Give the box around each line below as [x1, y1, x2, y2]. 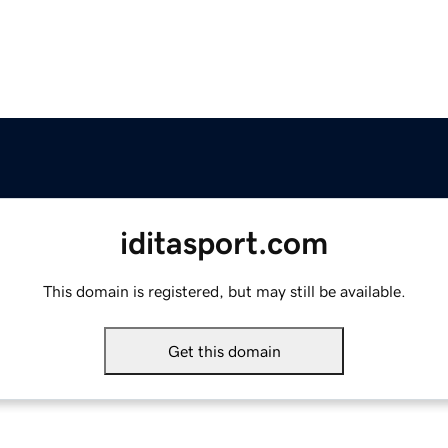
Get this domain [167, 343, 281, 360]
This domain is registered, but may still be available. [42, 283, 406, 300]
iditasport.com [120, 227, 328, 260]
